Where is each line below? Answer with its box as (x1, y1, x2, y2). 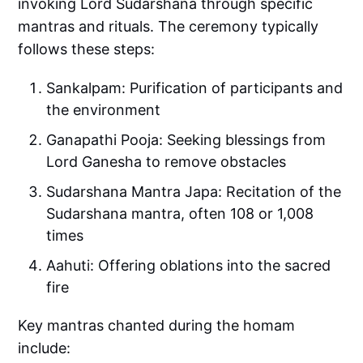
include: (18, 340, 71, 357)
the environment (46, 101, 161, 119)
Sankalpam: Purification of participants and (46, 79, 344, 97)
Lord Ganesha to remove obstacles (46, 153, 287, 171)
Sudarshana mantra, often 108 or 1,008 (46, 205, 314, 223)
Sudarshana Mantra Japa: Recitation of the (46, 183, 342, 201)
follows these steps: (18, 41, 156, 58)
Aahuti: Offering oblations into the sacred (46, 257, 331, 275)
